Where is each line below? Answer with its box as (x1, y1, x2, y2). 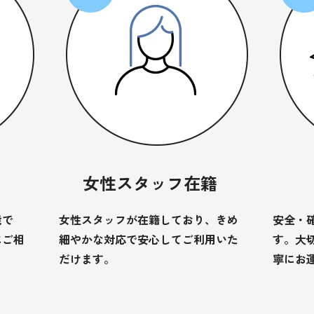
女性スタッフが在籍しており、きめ (58, 210, 238, 228)
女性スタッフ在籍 (82, 170, 217, 195)
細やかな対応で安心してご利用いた (58, 230, 238, 247)
